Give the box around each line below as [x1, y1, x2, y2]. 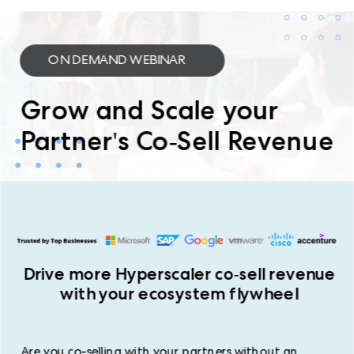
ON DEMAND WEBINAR [47, 55, 186, 69]
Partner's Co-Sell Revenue [20, 124, 334, 157]
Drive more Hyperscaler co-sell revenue [23, 263, 335, 284]
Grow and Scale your [20, 93, 280, 126]
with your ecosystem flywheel [59, 283, 298, 304]
